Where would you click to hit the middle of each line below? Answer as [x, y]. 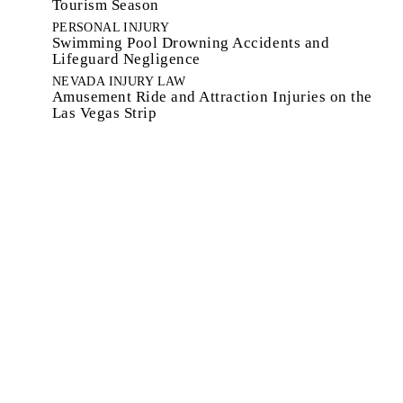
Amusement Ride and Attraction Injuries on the [212, 96]
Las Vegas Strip [104, 112]
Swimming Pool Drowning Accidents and [191, 42]
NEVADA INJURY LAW [119, 81]
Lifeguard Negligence [126, 58]
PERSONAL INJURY [111, 27]
